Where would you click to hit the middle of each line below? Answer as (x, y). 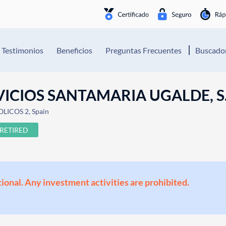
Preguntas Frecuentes (144, 50)
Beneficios (74, 50)
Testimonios (22, 50)
